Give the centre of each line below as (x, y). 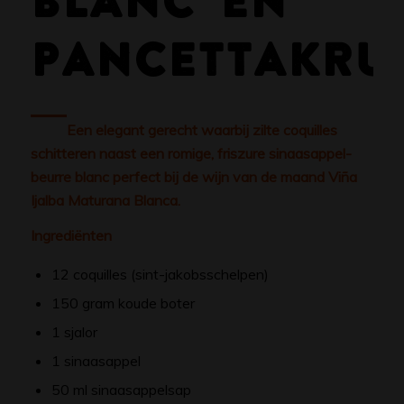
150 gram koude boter (123, 303)
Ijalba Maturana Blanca (104, 200)
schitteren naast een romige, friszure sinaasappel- (191, 153)
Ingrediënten (71, 236)
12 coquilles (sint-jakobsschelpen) (160, 274)
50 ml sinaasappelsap (121, 389)
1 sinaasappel (96, 360)
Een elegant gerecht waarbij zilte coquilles (202, 129)
